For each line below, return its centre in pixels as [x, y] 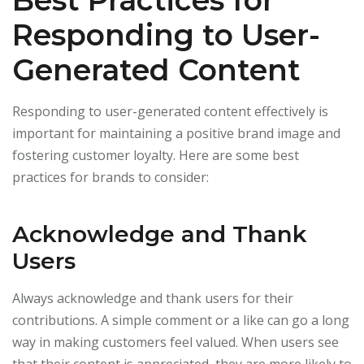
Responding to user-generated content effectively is [170, 112]
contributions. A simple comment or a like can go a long [181, 321]
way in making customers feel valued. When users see [175, 342]
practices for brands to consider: [110, 178]
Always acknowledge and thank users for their [153, 299]
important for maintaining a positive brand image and [176, 134]
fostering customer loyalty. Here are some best [156, 156]
